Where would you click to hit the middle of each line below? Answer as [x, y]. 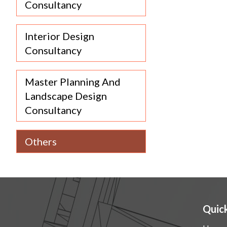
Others [41, 141]
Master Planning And [73, 82]
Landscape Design [66, 96]
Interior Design [60, 36]
